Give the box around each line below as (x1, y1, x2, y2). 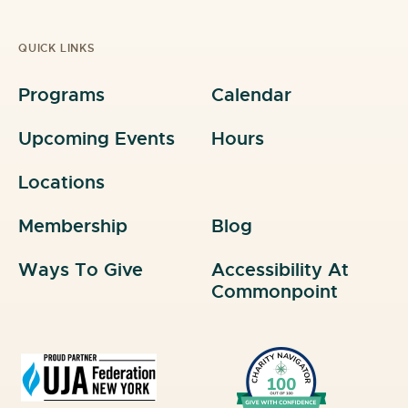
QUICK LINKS (18, 41, 96, 56)
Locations (18, 171, 105, 194)
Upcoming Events (18, 127, 175, 150)
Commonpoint (210, 280, 338, 303)
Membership (18, 215, 127, 238)
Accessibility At (210, 259, 349, 281)
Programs (18, 84, 105, 107)
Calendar (210, 84, 291, 107)
